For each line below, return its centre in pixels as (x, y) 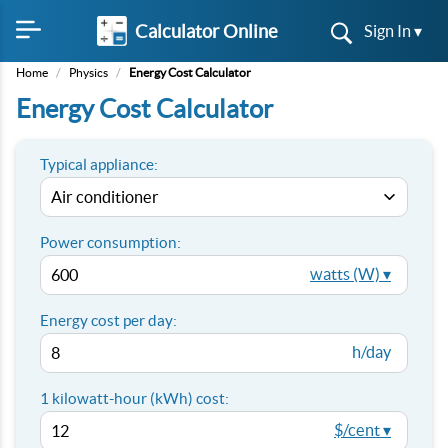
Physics (88, 72)
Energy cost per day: (108, 320)
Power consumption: (110, 242)
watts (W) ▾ (350, 274)
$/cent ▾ (362, 430)
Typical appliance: (99, 164)
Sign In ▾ (393, 31)
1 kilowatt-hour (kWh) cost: (134, 398)
